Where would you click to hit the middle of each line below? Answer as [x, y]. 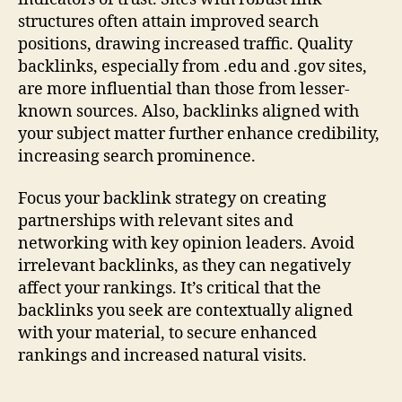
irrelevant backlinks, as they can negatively [184, 267]
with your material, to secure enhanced [167, 334]
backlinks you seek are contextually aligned [185, 311]
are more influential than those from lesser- [184, 89]
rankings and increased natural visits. [162, 356]
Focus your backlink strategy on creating [172, 199]
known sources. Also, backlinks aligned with [188, 111]
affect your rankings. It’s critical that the [170, 289]
